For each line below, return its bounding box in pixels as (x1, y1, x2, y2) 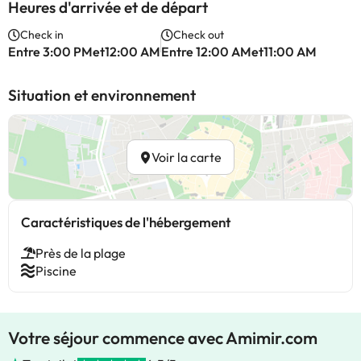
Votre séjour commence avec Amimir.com (8, 327, 317, 348)
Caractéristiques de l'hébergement (21, 214, 231, 230)
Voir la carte (151, 149, 222, 165)
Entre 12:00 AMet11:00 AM (161, 44, 317, 60)
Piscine (35, 263, 77, 279)
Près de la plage (35, 245, 126, 261)
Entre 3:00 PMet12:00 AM (8, 44, 160, 60)
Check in (20, 27, 64, 42)
